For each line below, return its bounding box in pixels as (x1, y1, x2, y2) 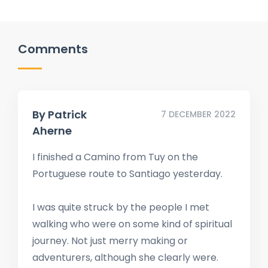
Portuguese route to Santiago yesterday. (32, 166, 223, 181)
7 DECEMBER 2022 (161, 108, 236, 120)
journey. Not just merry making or (32, 233, 188, 248)
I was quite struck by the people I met (32, 200, 209, 214)
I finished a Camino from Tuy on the (32, 150, 198, 164)
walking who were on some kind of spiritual (32, 217, 232, 231)
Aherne (32, 123, 72, 138)
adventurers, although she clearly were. (32, 250, 218, 264)
